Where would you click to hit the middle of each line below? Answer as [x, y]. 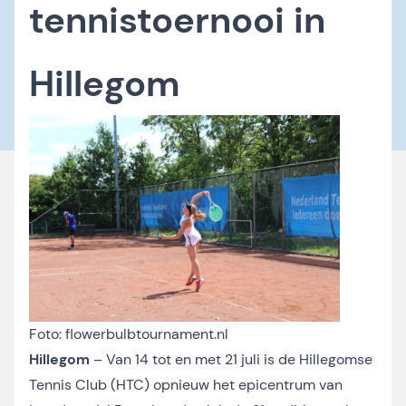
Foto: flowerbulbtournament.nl [129, 334]
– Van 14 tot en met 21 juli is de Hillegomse [233, 359]
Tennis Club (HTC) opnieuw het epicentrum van [186, 385]
